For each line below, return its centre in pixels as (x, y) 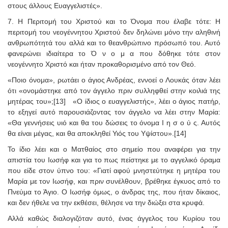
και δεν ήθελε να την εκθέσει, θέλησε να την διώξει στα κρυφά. (106, 202)
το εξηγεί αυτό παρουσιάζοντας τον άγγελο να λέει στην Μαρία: (114, 112)
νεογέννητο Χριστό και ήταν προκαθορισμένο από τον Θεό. (102, 64)
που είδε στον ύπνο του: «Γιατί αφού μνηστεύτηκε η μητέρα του (114, 170)
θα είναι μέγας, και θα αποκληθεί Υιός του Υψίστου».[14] (97, 133)
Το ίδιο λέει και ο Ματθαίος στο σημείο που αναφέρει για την (114, 149)
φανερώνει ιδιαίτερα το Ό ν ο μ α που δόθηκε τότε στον (114, 53)
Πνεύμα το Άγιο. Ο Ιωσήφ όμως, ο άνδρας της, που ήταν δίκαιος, (114, 192)
